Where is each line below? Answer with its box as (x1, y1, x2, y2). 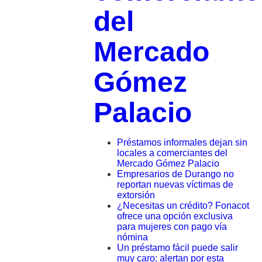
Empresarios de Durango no (116, 168, 234, 179)
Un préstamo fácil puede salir (116, 242, 238, 253)
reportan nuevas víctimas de (116, 179, 233, 189)
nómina (116, 232, 148, 242)
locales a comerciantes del (116, 147, 227, 158)
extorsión (116, 189, 155, 200)
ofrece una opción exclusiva (116, 211, 233, 221)
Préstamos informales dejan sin (116, 137, 247, 147)
